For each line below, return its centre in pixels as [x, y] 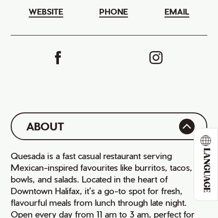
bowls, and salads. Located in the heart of [90, 179]
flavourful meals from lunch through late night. [99, 202]
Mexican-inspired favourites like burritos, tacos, [102, 167]
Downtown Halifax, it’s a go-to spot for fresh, [97, 191]
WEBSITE [46, 11]
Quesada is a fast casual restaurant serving [91, 155]
